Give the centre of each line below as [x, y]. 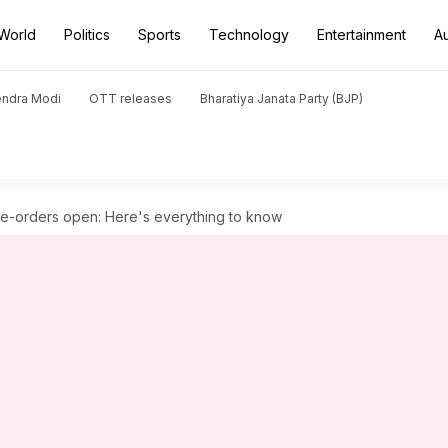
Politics [87, 34]
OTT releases [130, 98]
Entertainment [361, 34]
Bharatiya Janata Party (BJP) [281, 98]
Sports [159, 34]
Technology [249, 34]
